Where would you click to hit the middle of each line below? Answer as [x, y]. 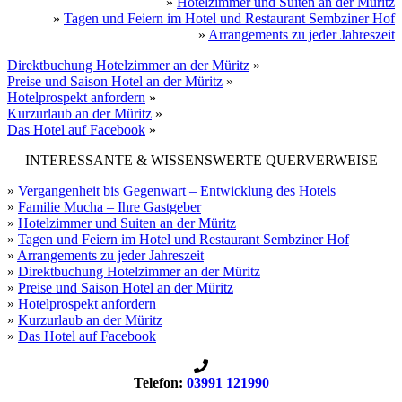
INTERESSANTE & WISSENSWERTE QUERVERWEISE [201, 161]
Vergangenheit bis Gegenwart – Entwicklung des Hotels [177, 191]
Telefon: [160, 383]
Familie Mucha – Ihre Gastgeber [109, 207]
